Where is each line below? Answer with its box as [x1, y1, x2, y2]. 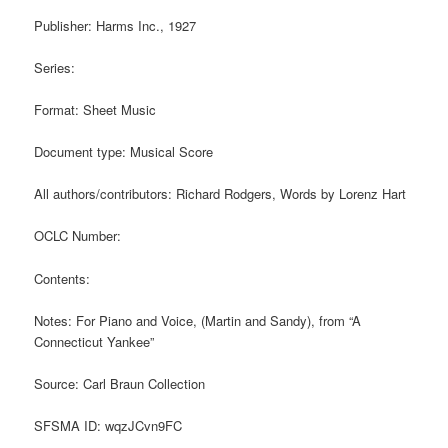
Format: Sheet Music [34, 100, 157, 119]
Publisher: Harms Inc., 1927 [34, 15, 197, 35]
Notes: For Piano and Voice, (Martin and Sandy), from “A [34, 310, 362, 330]
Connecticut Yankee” [34, 331, 155, 351]
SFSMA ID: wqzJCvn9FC [34, 415, 183, 435]
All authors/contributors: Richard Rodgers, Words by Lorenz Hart [34, 184, 407, 204]
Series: [34, 57, 76, 77]
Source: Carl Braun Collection [34, 373, 206, 393]
